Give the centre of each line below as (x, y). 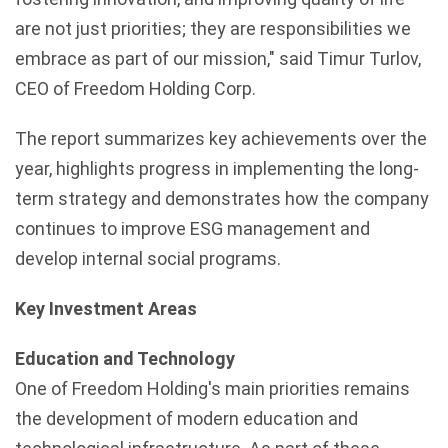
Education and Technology (125, 358)
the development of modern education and (186, 418)
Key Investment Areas (106, 308)
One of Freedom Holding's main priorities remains (212, 388)
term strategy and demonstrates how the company (222, 198)
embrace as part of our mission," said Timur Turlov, (218, 58)
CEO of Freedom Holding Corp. (135, 88)
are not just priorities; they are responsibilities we (213, 28)
